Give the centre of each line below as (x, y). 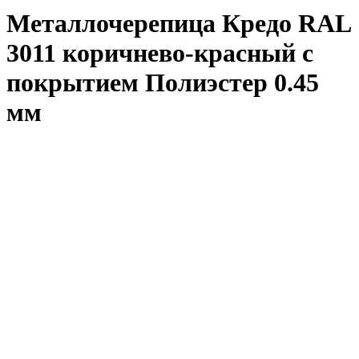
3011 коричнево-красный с (160, 53)
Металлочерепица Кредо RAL (178, 24)
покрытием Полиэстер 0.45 (163, 83)
